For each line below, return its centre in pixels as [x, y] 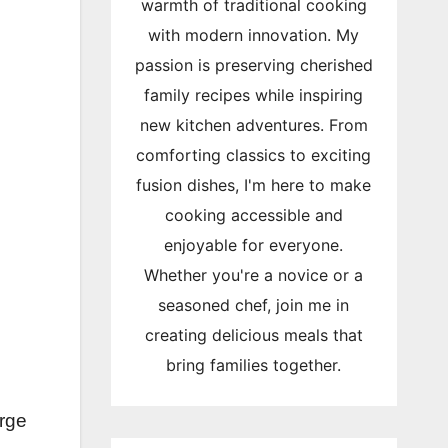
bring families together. [254, 364]
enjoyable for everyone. [254, 244]
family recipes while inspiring [254, 94]
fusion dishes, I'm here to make [254, 184]
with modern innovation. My [254, 34]
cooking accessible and [253, 214]
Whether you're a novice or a [254, 274]
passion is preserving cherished [253, 64]
